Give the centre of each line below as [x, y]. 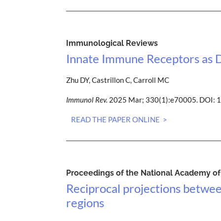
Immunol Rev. [87, 99]
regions [85, 202]
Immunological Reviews [112, 43]
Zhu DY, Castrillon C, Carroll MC [118, 80]
